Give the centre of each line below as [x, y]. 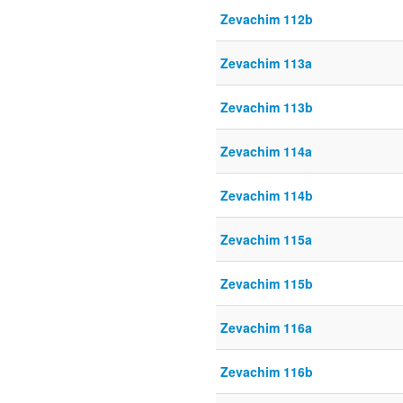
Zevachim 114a [266, 152]
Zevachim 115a [266, 240]
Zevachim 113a [266, 63]
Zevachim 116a [266, 328]
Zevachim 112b [267, 19]
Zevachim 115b [267, 284]
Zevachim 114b [267, 196]
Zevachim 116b [267, 372]
